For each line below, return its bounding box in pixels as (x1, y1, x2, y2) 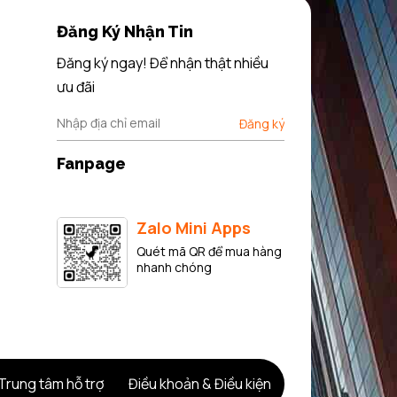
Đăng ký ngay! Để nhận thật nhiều (56, 53, 269, 73)
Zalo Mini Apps (136, 217, 251, 238)
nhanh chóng (136, 259, 212, 276)
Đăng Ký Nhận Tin (56, 22, 193, 41)
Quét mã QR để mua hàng (136, 243, 282, 260)
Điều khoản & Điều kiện (128, 374, 271, 394)
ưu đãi (56, 77, 95, 97)
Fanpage (56, 154, 126, 173)
